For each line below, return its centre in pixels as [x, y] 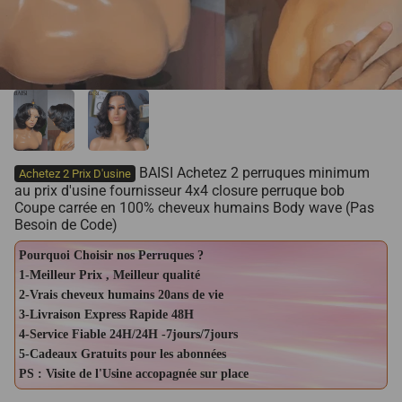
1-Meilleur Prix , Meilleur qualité [109, 275]
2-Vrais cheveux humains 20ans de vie [121, 294]
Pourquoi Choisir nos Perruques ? [111, 255]
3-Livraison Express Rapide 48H [106, 314]
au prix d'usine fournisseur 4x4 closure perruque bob [179, 190]
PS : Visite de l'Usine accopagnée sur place [134, 373]
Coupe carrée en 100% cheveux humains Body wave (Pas [194, 207]
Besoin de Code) [66, 224]
